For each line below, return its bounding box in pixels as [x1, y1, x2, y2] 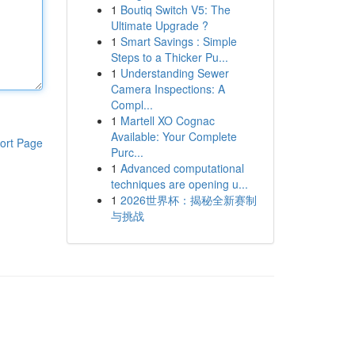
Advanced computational [120, 160, 244, 176]
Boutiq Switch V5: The [120, 2, 231, 17]
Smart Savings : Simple [120, 33, 237, 49]
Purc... [110, 144, 143, 160]
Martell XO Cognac [120, 113, 215, 128]
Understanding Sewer [120, 65, 229, 81]
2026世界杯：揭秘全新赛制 [120, 192, 257, 208]
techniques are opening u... [110, 176, 248, 192]
